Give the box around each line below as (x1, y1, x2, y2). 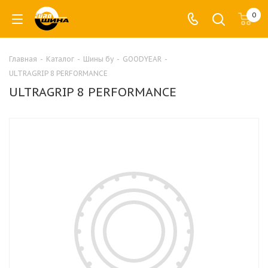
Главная (9, 54, 37, 63)
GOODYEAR (123, 54, 162, 63)
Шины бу (83, 54, 114, 63)
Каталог (46, 54, 74, 63)
